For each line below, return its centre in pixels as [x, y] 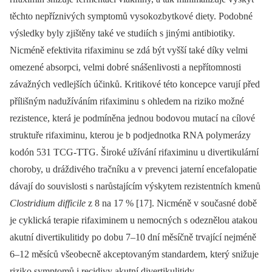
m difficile [67, 203]
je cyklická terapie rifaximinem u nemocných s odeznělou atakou [134, 220]
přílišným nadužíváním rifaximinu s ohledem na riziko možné [127, 101]
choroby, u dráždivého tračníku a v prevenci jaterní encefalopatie [133, 169]
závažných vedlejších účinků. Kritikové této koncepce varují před [135, 84]
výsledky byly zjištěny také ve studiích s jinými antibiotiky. [122, 33]
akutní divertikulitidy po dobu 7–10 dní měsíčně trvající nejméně [133, 237]
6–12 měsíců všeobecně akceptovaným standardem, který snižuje [134, 254]
